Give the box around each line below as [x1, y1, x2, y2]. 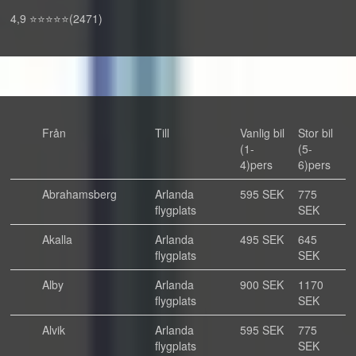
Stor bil [298, 125, 333, 141]
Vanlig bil [240, 125, 284, 141]
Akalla [42, 231, 72, 247]
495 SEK [240, 231, 284, 247]
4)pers [240, 157, 273, 172]
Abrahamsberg [42, 186, 117, 202]
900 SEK [240, 277, 284, 292]
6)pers [298, 157, 331, 172]
